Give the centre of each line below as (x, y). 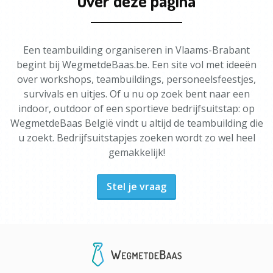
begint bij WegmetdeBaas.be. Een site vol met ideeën (136, 65)
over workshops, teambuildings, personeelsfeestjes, (136, 79)
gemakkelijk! (136, 152)
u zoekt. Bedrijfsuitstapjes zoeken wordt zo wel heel (136, 138)
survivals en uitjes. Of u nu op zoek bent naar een (136, 94)
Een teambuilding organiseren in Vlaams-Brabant (136, 50)
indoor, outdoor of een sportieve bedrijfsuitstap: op (136, 108)
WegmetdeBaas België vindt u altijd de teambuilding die (136, 123)
